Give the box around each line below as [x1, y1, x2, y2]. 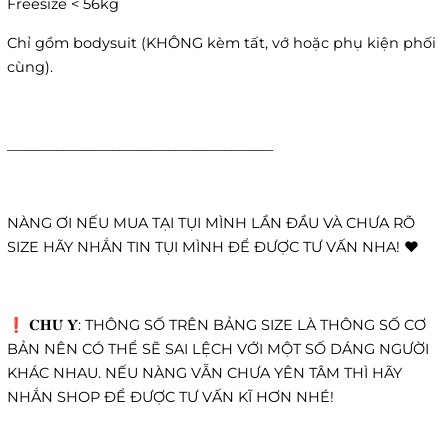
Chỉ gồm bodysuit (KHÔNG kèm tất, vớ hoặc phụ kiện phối [7, 34, 436, 53]
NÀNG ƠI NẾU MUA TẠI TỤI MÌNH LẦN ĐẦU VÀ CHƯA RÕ [7, 214, 415, 233]
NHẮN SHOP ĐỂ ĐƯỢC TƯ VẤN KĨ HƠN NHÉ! [7, 388, 334, 407]
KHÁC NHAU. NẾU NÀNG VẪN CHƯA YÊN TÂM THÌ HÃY [7, 364, 402, 383]
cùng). [7, 58, 53, 77]
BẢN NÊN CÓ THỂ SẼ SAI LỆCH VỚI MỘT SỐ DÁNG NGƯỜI [7, 340, 429, 359]
